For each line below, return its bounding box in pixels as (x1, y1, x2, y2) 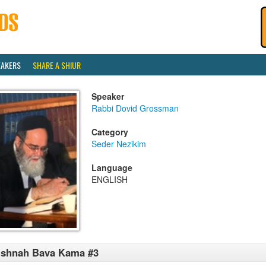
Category (91, 126, 128, 138)
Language (91, 161, 132, 173)
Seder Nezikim (91, 138, 146, 150)
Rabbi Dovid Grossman (91, 102, 179, 114)
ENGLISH (91, 173, 128, 185)
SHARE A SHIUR (33, 59, 81, 71)
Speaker (91, 90, 124, 102)
